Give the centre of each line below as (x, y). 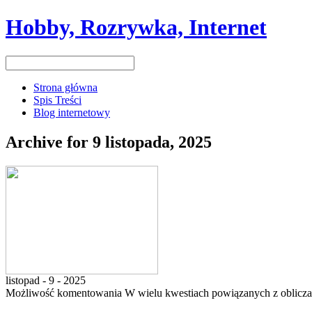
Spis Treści (57, 100)
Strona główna (65, 87)
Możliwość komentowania (65, 292)
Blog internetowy (72, 112)
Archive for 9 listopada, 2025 (109, 142)
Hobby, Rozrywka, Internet (136, 28)
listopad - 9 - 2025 (46, 280)
